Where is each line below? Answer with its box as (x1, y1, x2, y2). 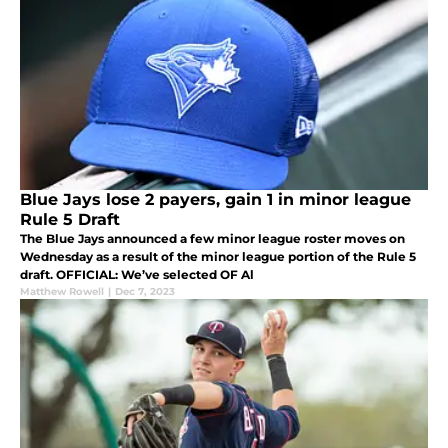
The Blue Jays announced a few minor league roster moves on (20, 231, 405, 247)
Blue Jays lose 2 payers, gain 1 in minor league (20, 190, 411, 210)
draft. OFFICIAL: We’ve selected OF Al (20, 267, 254, 283)
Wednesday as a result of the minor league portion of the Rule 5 (20, 249, 416, 265)
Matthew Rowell (20, 285, 104, 299)
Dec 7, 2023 (115, 285, 175, 299)
